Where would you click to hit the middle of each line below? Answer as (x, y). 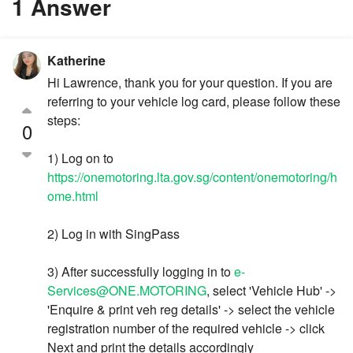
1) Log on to (80, 158)
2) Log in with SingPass (113, 234)
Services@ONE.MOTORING (127, 291)
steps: (64, 121)
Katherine (76, 61)
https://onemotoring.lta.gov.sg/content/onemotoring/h (192, 177)
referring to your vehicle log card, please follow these (194, 102)
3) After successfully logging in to (141, 272)
